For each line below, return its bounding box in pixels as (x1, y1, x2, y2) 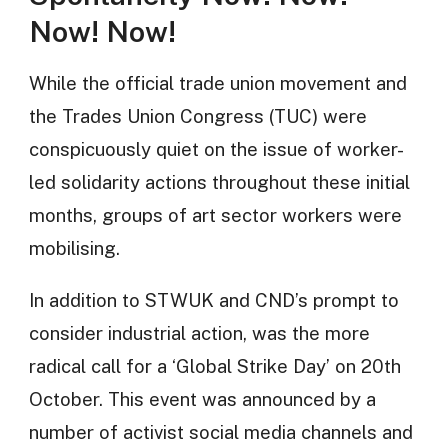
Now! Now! (28, 13, 176, 49)
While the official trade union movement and (28, 71, 407, 94)
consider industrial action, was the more (28, 321, 370, 344)
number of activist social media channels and (28, 420, 413, 443)
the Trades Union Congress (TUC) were (28, 104, 367, 127)
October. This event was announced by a (28, 387, 376, 410)
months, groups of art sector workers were (28, 203, 402, 226)
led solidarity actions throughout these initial (28, 170, 410, 193)
